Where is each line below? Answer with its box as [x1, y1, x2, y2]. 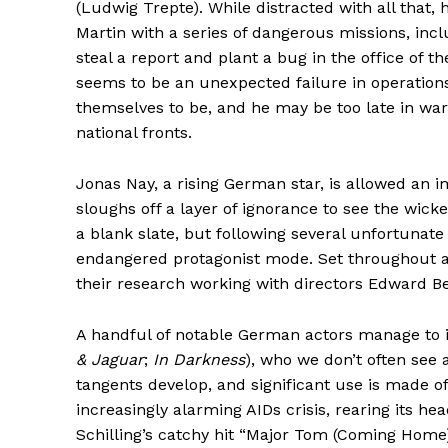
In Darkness [153, 349, 245, 369]
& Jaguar [76, 349, 144, 369]
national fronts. [76, 122, 192, 142]
